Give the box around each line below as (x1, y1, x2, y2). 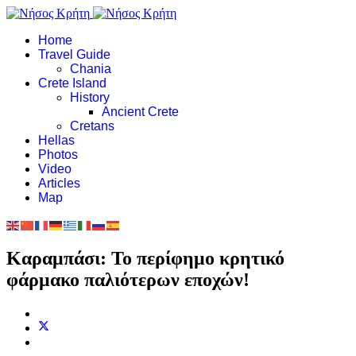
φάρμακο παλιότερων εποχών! (6, 269, 250, 291)
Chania (70, 62, 111, 75)
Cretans (70, 119, 114, 133)
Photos (38, 148, 78, 161)
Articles (38, 176, 80, 190)
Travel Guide (38, 48, 110, 61)
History (70, 91, 110, 104)
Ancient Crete (102, 105, 179, 118)
